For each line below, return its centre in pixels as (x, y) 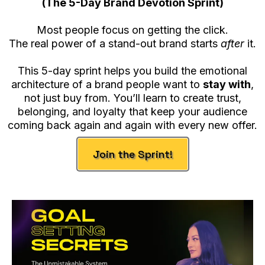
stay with (227, 84)
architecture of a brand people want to (107, 84)
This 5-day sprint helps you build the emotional (132, 70)
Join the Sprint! (132, 154)
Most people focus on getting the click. (132, 30)
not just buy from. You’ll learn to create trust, (132, 98)
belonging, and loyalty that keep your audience (132, 111)
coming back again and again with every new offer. (132, 125)
